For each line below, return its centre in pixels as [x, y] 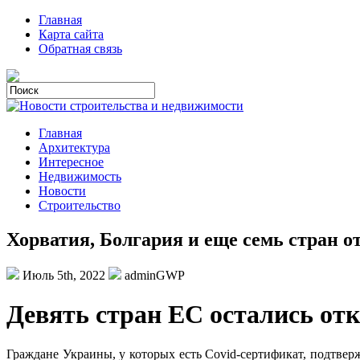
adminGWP [153, 275]
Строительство [80, 205]
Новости [62, 191]
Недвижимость [80, 176]
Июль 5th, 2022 [64, 275]
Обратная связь [80, 49]
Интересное [71, 162]
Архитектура [74, 147]
